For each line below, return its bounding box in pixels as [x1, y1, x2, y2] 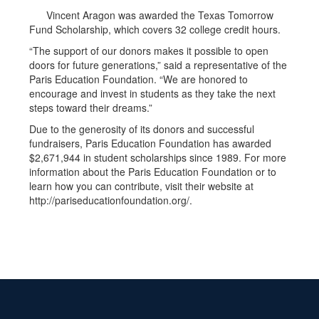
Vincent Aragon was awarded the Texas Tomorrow [29, 8, 273, 22]
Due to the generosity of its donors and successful [29, 122, 254, 136]
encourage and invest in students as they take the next [29, 86, 276, 100]
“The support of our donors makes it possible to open [29, 43, 268, 58]
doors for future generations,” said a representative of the [29, 58, 287, 72]
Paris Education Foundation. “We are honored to [29, 72, 248, 86]
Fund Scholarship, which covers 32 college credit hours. [29, 22, 281, 36]
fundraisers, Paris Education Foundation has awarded [29, 136, 271, 150]
